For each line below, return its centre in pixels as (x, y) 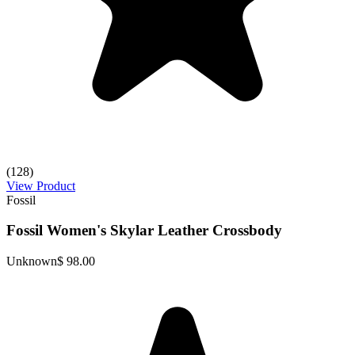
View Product (41, 185)
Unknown (32, 261)
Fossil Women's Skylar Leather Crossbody (144, 231)
